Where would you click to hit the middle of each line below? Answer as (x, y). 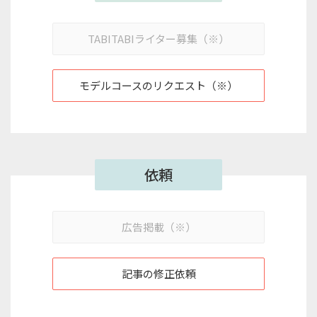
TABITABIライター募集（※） (158, 39)
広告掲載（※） (158, 227)
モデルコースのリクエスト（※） (158, 85)
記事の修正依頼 (158, 273)
